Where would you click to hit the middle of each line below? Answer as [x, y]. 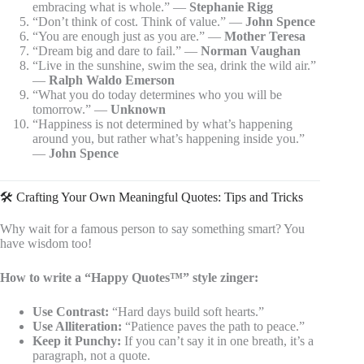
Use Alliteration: [77, 326]
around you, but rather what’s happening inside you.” [169, 138]
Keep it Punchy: [77, 340]
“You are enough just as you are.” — [128, 36]
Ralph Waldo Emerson [112, 80]
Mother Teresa [265, 36]
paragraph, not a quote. [91, 355]
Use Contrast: [71, 311]
